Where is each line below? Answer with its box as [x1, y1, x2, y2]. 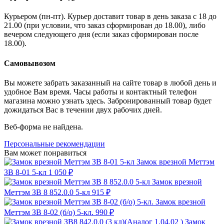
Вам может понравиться [4, 148, 86, 157]
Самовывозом [4, 58, 55, 67]
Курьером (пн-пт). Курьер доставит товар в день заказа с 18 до [4, 12, 216, 21]
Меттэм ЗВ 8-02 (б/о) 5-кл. [4, 207, 93, 216]
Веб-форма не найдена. [4, 122, 83, 131]
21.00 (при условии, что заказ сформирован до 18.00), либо [4, 21, 205, 30]
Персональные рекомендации [4, 139, 105, 148]
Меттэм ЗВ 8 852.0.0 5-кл [4, 187, 90, 196]
